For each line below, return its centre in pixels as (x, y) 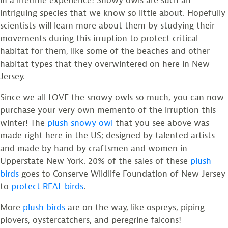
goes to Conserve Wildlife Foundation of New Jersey (122, 174)
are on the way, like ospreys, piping (135, 207)
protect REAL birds (47, 186)
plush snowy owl (80, 123)
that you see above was (161, 123)
